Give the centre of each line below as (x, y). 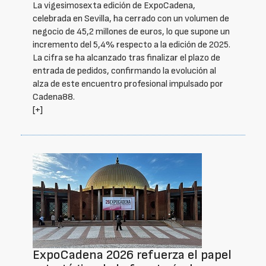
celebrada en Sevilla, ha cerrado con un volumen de (131, 19)
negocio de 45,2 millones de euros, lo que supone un (131, 32)
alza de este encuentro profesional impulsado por (128, 84)
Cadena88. (54, 97)
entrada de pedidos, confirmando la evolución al (124, 71)
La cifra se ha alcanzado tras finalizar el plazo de (126, 58)
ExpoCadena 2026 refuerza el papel (132, 255)
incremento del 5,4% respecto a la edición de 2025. (132, 45)
